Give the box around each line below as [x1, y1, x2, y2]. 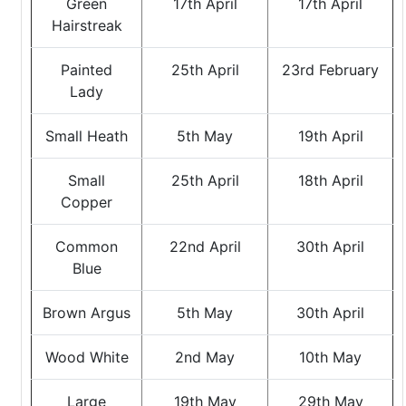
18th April [297, 171, 363, 189]
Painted [61, 61, 112, 79]
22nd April [169, 237, 241, 256]
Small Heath [45, 127, 128, 145]
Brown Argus [43, 304, 130, 322]
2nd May [175, 348, 235, 366]
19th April [297, 127, 363, 145]
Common [55, 237, 118, 256]
